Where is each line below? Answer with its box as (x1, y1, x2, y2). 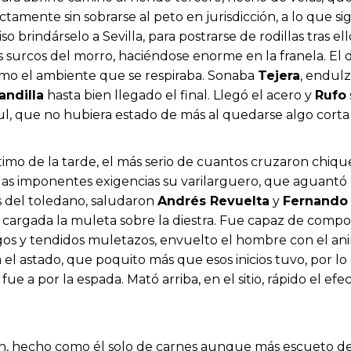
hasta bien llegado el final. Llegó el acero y (44, 88, 315, 103)
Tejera (258, 68, 300, 84)
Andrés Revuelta (157, 194, 270, 209)
